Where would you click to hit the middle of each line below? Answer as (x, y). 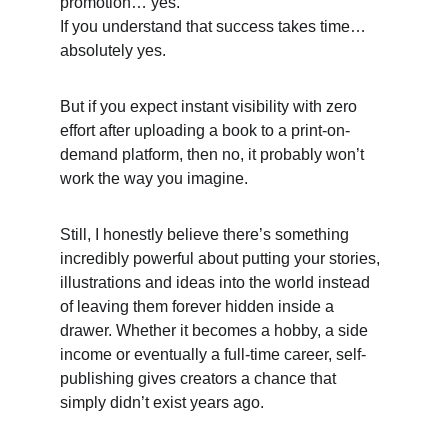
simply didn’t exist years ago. (164, 402)
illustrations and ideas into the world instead (217, 282)
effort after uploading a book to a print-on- (205, 130)
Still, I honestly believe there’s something (206, 234)
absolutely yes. (115, 50)
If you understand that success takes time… (215, 26)
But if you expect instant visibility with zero (210, 106)
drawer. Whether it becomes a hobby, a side (216, 330)
